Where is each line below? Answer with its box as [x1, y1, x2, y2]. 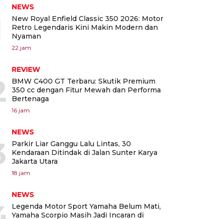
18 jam [12, 169, 30, 176]
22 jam [12, 44, 31, 51]
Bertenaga [12, 94, 49, 103]
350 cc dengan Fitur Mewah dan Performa [12, 85, 161, 94]
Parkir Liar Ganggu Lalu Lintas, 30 [12, 139, 131, 148]
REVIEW [12, 65, 40, 74]
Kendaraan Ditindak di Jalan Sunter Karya [12, 148, 157, 157]
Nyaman [12, 31, 41, 41]
